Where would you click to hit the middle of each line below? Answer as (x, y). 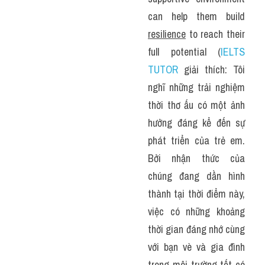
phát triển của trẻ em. (196, 140)
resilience (167, 34)
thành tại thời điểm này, (196, 194)
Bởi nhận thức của (196, 158)
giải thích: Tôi (211, 70)
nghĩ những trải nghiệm (196, 87)
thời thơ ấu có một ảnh (196, 105)
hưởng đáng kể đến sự (196, 123)
